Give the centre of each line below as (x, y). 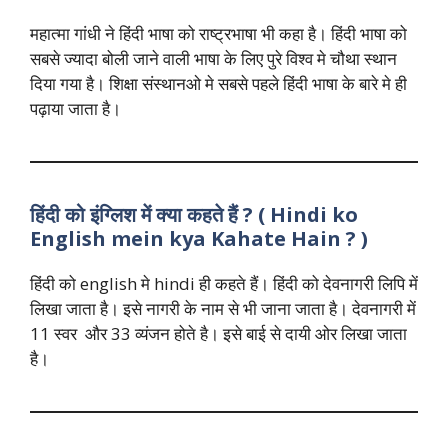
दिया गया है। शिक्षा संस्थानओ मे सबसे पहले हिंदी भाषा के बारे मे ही (218, 83)
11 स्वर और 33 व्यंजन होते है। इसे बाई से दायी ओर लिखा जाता (218, 333)
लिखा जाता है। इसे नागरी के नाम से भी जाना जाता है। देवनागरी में (223, 308)
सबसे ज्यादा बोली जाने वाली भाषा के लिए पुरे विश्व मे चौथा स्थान (213, 58)
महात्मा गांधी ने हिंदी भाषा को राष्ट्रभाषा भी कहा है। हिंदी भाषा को (218, 33)
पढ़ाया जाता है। (75, 108)
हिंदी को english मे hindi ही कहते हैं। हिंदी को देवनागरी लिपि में (224, 283)
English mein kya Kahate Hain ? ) (199, 238)
